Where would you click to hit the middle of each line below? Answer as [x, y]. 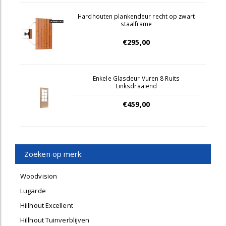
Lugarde [33, 191]
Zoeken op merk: [54, 154]
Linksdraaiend [136, 86]
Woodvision [39, 176]
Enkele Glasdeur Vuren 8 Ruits [136, 78]
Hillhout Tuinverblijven [55, 220]
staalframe [136, 24]
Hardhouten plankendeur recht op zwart [136, 16]
